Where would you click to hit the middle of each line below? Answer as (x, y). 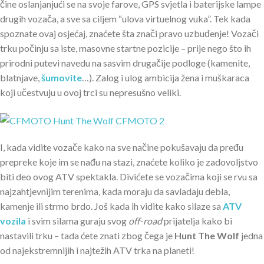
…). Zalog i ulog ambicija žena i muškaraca (166, 78)
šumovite (62, 78)
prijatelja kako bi (197, 220)
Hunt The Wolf (207, 235)
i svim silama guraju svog (77, 220)
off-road (145, 220)
